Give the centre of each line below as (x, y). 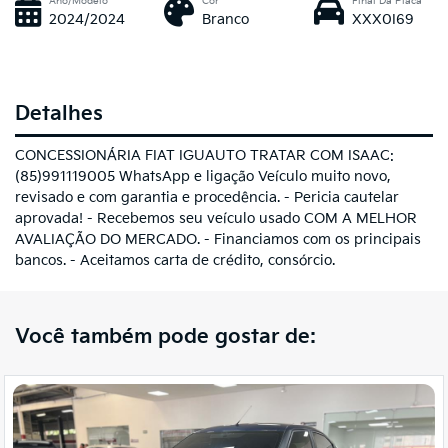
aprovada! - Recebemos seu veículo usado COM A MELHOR (216, 218)
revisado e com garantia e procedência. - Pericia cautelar (207, 197)
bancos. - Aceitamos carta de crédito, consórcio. (175, 260)
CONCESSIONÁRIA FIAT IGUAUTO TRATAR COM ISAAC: (204, 155)
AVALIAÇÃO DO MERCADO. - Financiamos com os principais (218, 239)
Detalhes (59, 114)
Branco (226, 20)
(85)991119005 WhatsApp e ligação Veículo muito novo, (203, 176)
